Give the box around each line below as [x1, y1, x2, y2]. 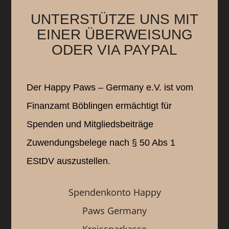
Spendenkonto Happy [68, 186, 161, 199]
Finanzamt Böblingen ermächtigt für [27, 101, 172, 111]
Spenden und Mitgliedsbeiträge [27, 119, 154, 130]
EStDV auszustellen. [27, 156, 111, 167]
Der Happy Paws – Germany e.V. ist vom [27, 82, 194, 93]
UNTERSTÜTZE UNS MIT [31, 11, 198, 28]
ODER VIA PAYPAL [52, 42, 177, 58]
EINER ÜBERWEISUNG [36, 27, 193, 43]
